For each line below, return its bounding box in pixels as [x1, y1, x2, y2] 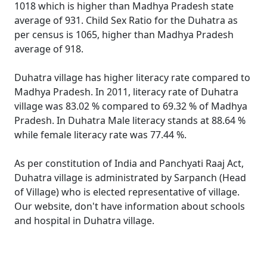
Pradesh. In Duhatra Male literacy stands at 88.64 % [14, 114, 246, 127]
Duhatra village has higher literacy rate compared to [14, 71, 250, 84]
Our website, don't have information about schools [14, 200, 245, 213]
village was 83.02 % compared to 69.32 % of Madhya [14, 100, 247, 113]
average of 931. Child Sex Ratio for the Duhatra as [14, 14, 238, 27]
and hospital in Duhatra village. [14, 214, 154, 227]
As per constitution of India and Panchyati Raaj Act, [14, 157, 244, 170]
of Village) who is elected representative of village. [14, 185, 240, 198]
